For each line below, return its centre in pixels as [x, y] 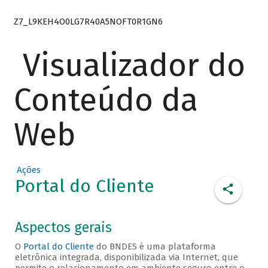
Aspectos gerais [63, 228]
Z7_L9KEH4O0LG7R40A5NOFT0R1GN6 [88, 21]
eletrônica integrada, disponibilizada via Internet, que [126, 258]
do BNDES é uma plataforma [155, 247]
